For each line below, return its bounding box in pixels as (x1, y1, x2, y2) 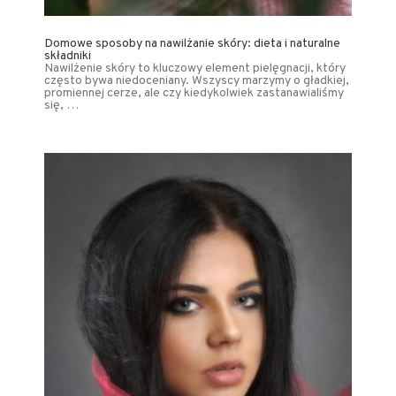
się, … (44, 97, 79, 113)
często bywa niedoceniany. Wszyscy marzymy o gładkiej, (44, 72, 349, 88)
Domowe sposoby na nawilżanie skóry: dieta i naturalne (44, 35, 340, 51)
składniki (44, 48, 91, 64)
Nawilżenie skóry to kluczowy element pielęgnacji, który (44, 60, 346, 76)
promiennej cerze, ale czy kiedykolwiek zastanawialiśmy (44, 85, 344, 101)
